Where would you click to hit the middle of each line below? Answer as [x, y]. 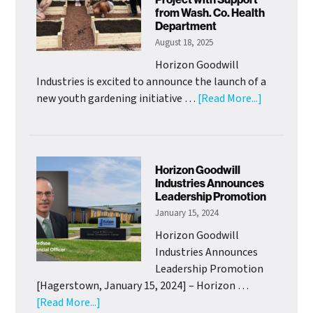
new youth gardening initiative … [117, 98]
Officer [116, 21]
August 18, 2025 [184, 42]
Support [281, 248]
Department [187, 26]
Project [279, 215]
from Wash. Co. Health [210, 13]
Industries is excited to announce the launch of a [152, 81]
